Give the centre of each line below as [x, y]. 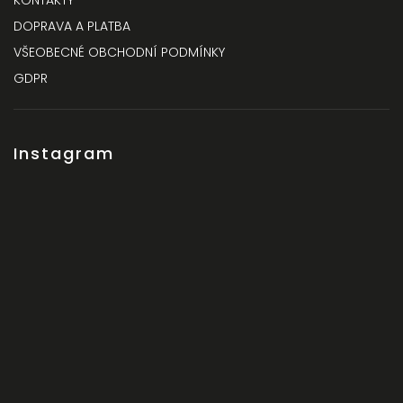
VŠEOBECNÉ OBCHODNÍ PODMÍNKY [119, 52]
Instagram [64, 153]
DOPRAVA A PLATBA [72, 26]
